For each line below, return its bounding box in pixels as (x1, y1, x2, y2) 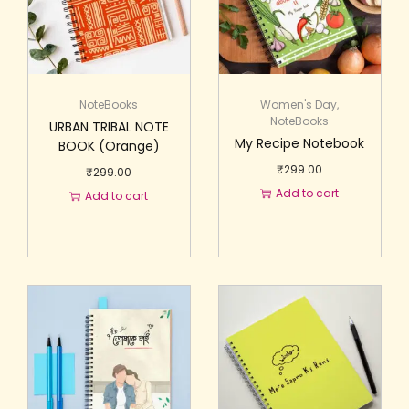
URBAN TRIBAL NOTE (48, 117, 169, 136)
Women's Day (260, 96, 338, 112)
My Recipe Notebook (235, 133, 365, 152)
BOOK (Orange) (58, 136, 160, 155)
